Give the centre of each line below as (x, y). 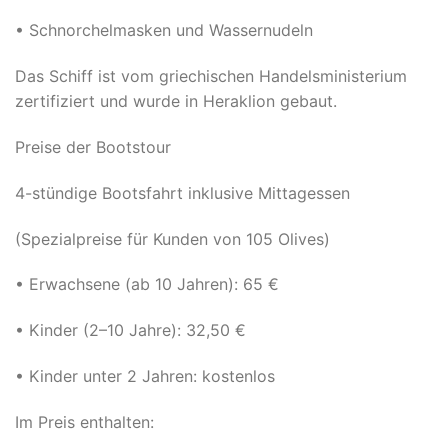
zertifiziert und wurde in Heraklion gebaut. (176, 101)
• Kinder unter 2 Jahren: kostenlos (145, 375)
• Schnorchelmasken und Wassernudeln (164, 30)
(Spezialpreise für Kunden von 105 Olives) (172, 238)
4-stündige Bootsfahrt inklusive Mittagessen (182, 192)
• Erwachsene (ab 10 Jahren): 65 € (147, 284)
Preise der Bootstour (93, 146)
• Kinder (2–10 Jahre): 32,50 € (130, 330)
